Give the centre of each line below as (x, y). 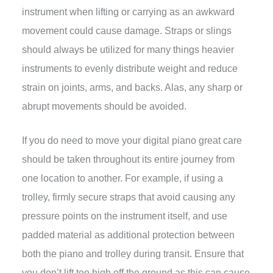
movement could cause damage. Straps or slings (126, 31)
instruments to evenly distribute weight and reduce (129, 69)
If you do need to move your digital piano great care (132, 140)
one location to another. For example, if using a (122, 178)
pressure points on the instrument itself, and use (124, 216)
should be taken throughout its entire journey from (128, 159)
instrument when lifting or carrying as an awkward (128, 12)
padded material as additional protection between (128, 235)
